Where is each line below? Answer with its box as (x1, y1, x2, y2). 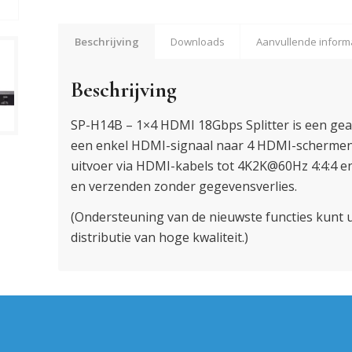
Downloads (170, 35, 225, 49)
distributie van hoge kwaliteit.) (70, 229, 248, 247)
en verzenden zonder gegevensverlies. (70, 177, 297, 195)
